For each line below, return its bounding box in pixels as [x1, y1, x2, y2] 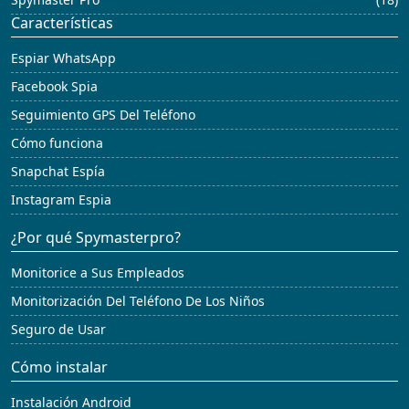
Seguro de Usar [11, 320, 106, 339]
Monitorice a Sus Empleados [11, 264, 184, 282]
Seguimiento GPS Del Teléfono [11, 106, 195, 124]
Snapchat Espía [11, 163, 105, 181]
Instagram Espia [11, 191, 111, 209]
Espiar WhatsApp [11, 49, 116, 68]
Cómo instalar [11, 357, 108, 378]
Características [11, 13, 113, 34]
